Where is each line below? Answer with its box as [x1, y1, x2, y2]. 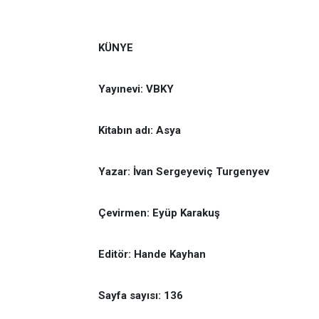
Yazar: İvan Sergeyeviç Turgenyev [98, 164, 269, 178]
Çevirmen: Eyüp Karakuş [98, 206, 220, 219]
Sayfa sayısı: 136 [98, 288, 183, 302]
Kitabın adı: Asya [98, 123, 181, 137]
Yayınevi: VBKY [98, 82, 174, 95]
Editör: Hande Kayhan [98, 247, 206, 261]
